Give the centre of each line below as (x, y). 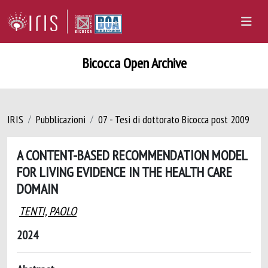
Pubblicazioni (61, 119)
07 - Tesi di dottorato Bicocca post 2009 (174, 119)
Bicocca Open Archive (134, 63)
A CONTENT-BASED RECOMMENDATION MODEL (132, 155)
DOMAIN (37, 188)
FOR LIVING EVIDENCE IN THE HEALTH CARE (124, 172)
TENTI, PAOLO (48, 211)
